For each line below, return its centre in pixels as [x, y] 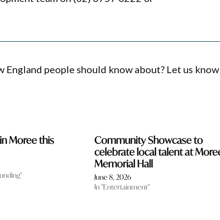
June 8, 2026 [112, 177]
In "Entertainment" [122, 187]
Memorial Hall [123, 164]
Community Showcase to [148, 140]
